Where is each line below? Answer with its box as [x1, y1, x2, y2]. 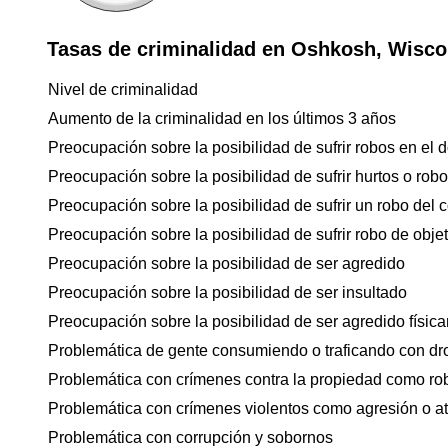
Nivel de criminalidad [48, 81, 198, 98]
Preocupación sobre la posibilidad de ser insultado [48, 284, 407, 301]
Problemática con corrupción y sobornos [48, 429, 333, 446]
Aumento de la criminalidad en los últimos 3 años [48, 110, 396, 127]
